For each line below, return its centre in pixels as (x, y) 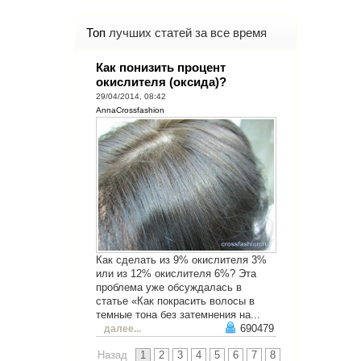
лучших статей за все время (188, 32)
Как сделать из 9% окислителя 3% (181, 260)
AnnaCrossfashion (130, 110)
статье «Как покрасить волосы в (175, 301)
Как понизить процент (161, 67)
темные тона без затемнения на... (178, 315)
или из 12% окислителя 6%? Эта (176, 274)
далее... (122, 329)
